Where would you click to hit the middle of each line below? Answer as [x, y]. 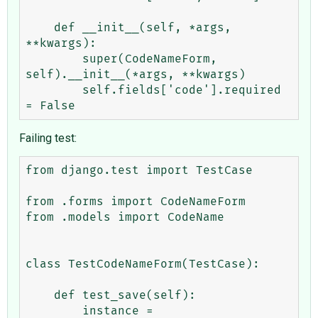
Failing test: [48, 138]
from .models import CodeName [125, 217]
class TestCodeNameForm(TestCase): [143, 264]
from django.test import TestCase [139, 170]
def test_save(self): [40, 295]
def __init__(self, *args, [40, 27]
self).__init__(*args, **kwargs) [136, 74]
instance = [54, 311]
